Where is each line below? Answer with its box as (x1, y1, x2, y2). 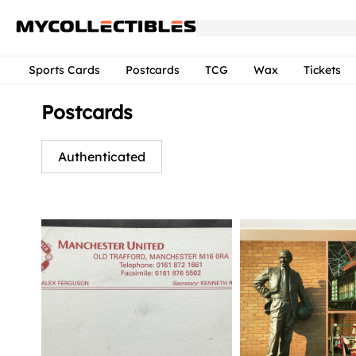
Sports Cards (29, 63, 100, 77)
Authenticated (58, 148, 145, 164)
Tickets (304, 63, 341, 77)
